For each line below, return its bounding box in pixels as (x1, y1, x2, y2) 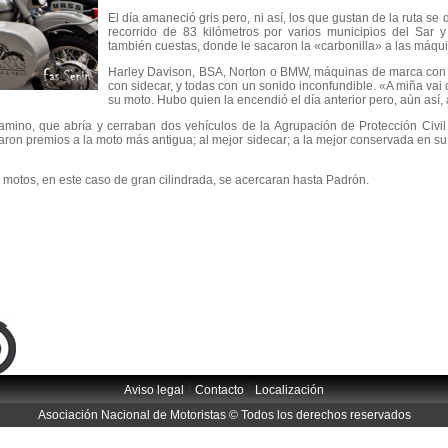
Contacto (195, 383, 244, 397)
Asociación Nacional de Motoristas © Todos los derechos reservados (37, 408, 411, 422)
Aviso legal (124, 383, 184, 397)
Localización (255, 383, 324, 397)
